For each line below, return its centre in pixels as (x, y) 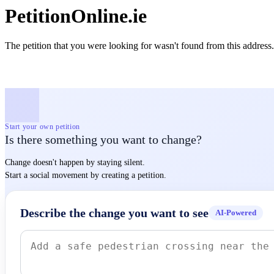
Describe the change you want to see (114, 213)
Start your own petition (43, 127)
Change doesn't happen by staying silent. (75, 163)
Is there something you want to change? (103, 140)
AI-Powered (236, 213)
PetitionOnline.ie (76, 16)
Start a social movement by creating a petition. (86, 176)
